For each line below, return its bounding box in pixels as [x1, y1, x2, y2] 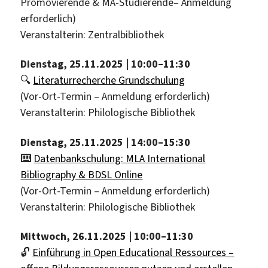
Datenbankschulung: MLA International [33, 151, 206, 166]
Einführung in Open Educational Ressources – [32, 245, 234, 260]
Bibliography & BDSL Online [20, 167, 143, 182]
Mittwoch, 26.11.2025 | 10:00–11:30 [20, 229, 194, 244]
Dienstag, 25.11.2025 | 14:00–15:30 [20, 135, 191, 150]
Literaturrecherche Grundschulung [33, 73, 185, 88]
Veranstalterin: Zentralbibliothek [20, 27, 165, 42]
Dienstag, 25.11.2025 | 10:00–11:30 [20, 57, 191, 72]
